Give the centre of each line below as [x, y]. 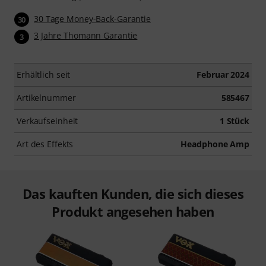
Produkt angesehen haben [133, 211]
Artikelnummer [46, 97]
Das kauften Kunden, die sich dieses [133, 193]
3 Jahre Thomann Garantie [86, 36]
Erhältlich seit [44, 74]
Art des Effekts [45, 144]
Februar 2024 [223, 74]
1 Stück [234, 121]
